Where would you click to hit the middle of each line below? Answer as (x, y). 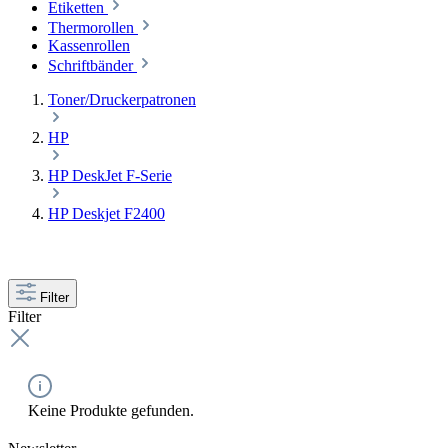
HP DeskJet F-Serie (110, 175)
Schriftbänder (90, 65)
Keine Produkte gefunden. (111, 410)
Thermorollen (91, 27)
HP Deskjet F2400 (106, 213)
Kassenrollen (89, 45)
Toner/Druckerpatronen (122, 99)
